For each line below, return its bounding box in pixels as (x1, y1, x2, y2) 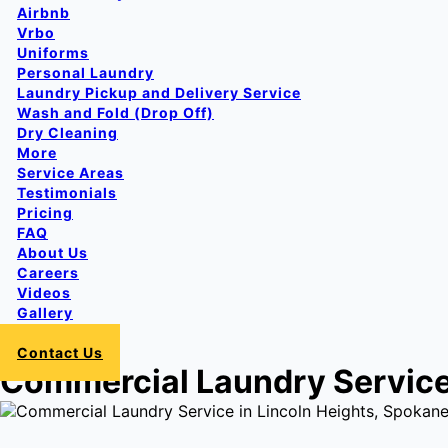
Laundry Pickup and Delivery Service (17, 84, 301, 101)
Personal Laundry (17, 64, 154, 81)
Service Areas (17, 164, 124, 181)
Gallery (17, 304, 73, 321)
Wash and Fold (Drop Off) (17, 104, 214, 121)
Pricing (17, 204, 73, 221)
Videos (17, 284, 71, 301)
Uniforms (17, 44, 89, 61)
